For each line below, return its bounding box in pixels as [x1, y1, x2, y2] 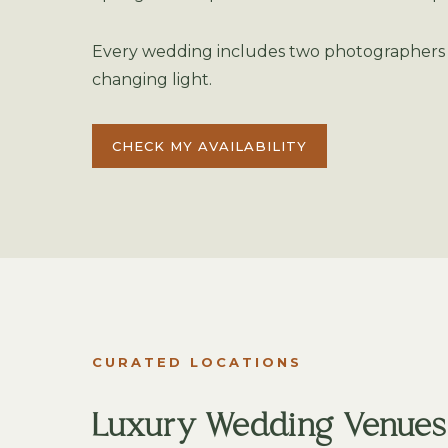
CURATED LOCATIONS [92, 354, 302, 370]
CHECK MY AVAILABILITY [112, 138, 307, 154]
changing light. [92, 70, 212, 89]
